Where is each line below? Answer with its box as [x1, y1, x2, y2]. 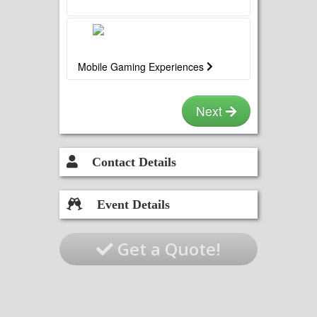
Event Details [97, 197, 170, 210]
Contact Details [92, 155, 176, 168]
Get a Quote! [113, 237, 221, 260]
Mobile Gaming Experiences [78, 59, 207, 74]
